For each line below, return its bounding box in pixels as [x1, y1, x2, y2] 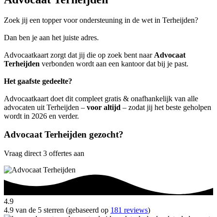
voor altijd [87, 103, 121, 111]
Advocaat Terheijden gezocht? [4, 129, 124, 140]
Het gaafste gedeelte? [4, 77, 72, 85]
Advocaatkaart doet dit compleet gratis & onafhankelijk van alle [4, 94, 198, 103]
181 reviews [110, 206, 148, 215]
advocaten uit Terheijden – [4, 103, 87, 111]
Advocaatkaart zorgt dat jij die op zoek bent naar [4, 50, 154, 59]
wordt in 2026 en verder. [4, 111, 79, 120]
